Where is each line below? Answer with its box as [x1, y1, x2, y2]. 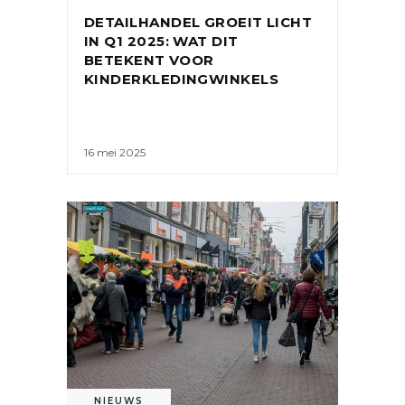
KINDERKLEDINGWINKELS [84, 71, 278, 89]
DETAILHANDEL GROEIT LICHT [84, 14, 313, 32]
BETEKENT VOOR [84, 52, 214, 70]
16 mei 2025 [84, 145, 146, 159]
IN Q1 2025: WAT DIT [84, 33, 239, 51]
